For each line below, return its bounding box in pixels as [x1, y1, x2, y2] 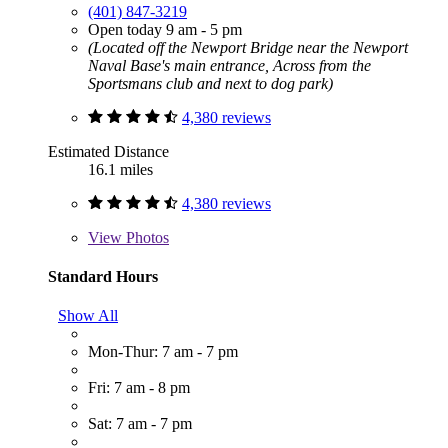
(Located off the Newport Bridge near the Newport [88, 38, 408, 56]
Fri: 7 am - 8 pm [88, 379, 190, 397]
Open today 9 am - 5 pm [88, 20, 242, 38]
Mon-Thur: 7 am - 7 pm [88, 343, 238, 361]
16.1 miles [88, 160, 153, 178]
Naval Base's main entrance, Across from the [88, 56, 371, 74]
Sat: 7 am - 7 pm [88, 415, 192, 433]
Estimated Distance [48, 142, 169, 160]
